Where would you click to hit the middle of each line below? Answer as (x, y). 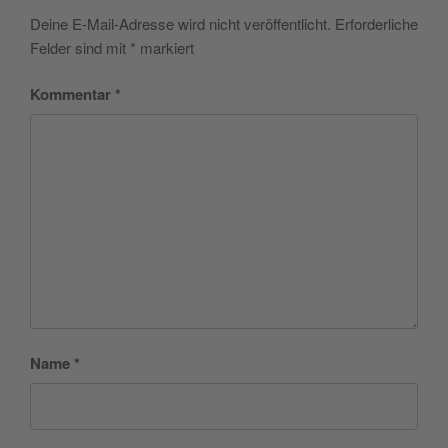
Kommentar (72, 94)
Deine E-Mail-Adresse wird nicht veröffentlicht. (180, 23)
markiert (165, 47)
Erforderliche (376, 23)
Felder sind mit (80, 47)
